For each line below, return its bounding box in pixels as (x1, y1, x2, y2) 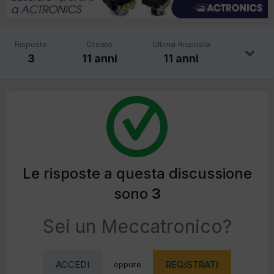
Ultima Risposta (152, 39, 210, 50)
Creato (86, 39, 113, 50)
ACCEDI (56, 259, 89, 271)
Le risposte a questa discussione (22, 165, 252, 183)
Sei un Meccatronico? (42, 215, 232, 238)
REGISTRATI (166, 259, 218, 271)
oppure (114, 259, 141, 270)
